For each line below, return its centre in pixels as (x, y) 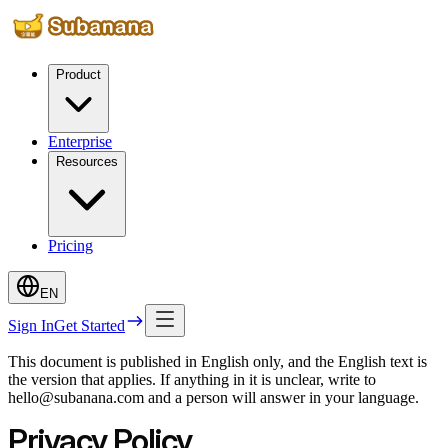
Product (78, 74)
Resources (87, 161)
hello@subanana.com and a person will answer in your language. (213, 397)
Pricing (70, 245)
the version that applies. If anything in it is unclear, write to (192, 379)
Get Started (89, 325)
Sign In (31, 325)
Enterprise (80, 141)
